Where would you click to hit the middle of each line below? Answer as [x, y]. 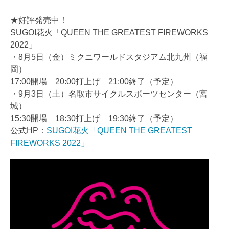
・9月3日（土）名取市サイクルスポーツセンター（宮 [109, 94]
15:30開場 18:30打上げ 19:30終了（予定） [94, 119]
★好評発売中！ [39, 20]
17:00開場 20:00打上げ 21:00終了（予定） [98, 82]
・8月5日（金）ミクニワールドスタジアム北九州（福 [109, 57]
